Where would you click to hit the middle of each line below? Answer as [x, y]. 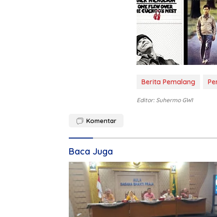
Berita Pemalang [168, 82]
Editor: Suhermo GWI [165, 100]
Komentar [101, 120]
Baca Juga [91, 151]
